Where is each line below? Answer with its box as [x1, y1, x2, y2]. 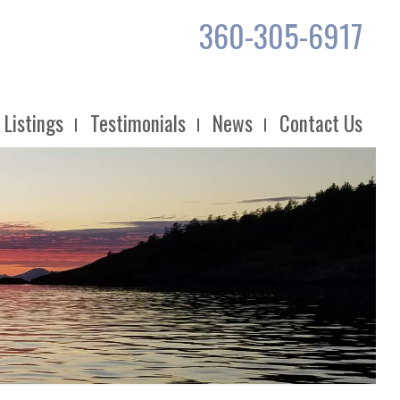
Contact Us [279, 108, 363, 138]
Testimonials [90, 108, 187, 138]
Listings [4, 108, 64, 138]
